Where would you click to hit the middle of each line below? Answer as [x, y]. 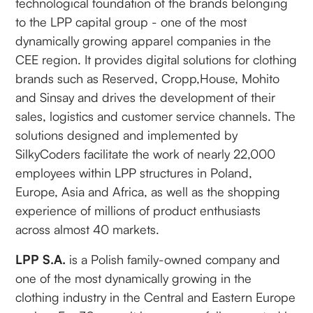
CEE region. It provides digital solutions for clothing [156, 59]
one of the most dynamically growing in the [134, 278]
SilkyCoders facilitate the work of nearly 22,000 [146, 153]
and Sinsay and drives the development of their [146, 97]
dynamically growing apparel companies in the [144, 40]
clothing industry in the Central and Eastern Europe [156, 297]
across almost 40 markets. [88, 229]
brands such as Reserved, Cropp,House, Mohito [148, 78]
